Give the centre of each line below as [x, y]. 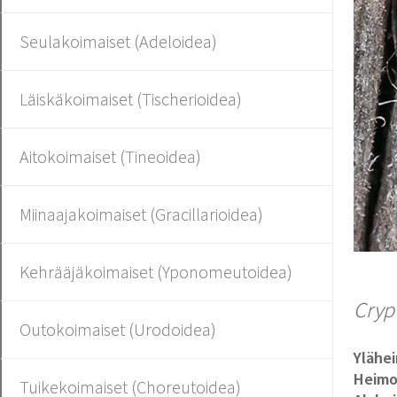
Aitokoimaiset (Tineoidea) [110, 156]
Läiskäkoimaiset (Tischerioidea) [131, 99]
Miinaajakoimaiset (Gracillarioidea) [141, 214]
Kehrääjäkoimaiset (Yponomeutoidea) [156, 272]
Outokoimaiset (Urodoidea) [118, 329]
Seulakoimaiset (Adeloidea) [118, 41]
